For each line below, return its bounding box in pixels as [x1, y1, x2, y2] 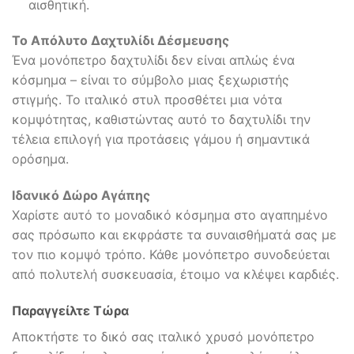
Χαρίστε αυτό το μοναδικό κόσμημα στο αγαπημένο [12, 207, 328, 224]
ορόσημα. [12, 151, 69, 168]
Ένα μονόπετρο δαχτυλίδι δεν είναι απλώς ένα [12, 52, 295, 69]
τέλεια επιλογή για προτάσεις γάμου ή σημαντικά [12, 131, 310, 148]
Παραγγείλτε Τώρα [12, 303, 129, 319]
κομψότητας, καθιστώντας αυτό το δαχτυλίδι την [12, 111, 311, 128]
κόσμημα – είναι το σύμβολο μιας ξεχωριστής [12, 72, 289, 88]
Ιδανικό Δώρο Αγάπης [12, 187, 150, 204]
